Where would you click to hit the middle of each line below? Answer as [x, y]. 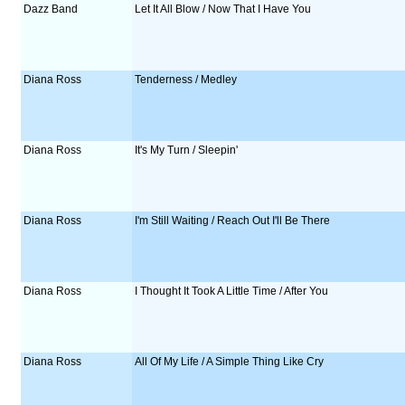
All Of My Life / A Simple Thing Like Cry [230, 362]
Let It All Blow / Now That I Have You [223, 9]
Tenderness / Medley [186, 80]
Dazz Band [51, 9]
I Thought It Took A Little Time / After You [232, 291]
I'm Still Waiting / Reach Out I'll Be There [233, 221]
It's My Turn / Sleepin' [187, 150]
